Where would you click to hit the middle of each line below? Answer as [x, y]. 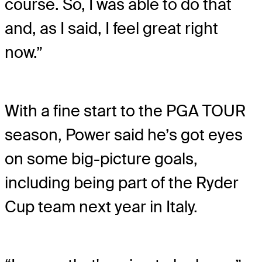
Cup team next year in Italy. [101, 206]
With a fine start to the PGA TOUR [125, 111]
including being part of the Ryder [122, 182]
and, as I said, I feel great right [111, 28]
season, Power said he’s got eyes [124, 135]
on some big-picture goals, [101, 158]
